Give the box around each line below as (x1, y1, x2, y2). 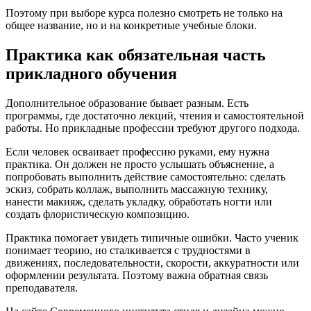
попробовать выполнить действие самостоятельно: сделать (6, 171, 285, 183)
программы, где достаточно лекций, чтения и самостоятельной (6, 110, 304, 122)
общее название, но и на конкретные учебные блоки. (6, 19, 257, 32)
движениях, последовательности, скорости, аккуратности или (6, 257, 299, 269)
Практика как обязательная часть (6, 46, 266, 65)
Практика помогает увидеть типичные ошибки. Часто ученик (6, 232, 299, 244)
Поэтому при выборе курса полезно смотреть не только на (6, 7, 283, 19)
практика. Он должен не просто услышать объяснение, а (6, 158, 274, 171)
